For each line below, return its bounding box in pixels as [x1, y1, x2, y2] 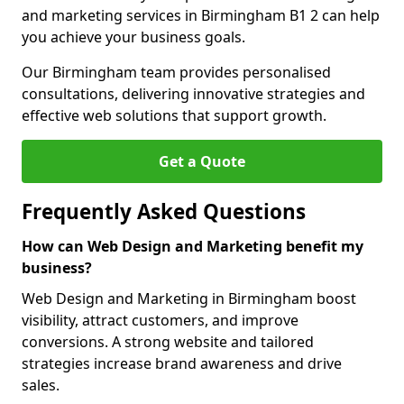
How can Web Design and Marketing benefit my [22, 236, 363, 256]
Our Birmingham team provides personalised [22, 62, 331, 82]
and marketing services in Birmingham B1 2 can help [22, 5, 380, 25]
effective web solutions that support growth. [22, 106, 326, 125]
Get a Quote [159, 151, 245, 171]
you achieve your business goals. [22, 27, 245, 47]
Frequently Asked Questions [22, 197, 306, 225]
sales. [22, 375, 60, 395]
